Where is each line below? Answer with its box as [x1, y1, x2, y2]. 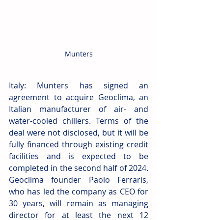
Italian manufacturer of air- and [9, 104, 148, 115]
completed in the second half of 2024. [9, 163, 148, 174]
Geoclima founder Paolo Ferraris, [9, 174, 148, 186]
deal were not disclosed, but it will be [9, 127, 148, 138]
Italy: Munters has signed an [9, 80, 148, 91]
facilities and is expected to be [9, 151, 148, 162]
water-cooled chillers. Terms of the [9, 115, 148, 127]
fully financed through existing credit [9, 139, 148, 150]
